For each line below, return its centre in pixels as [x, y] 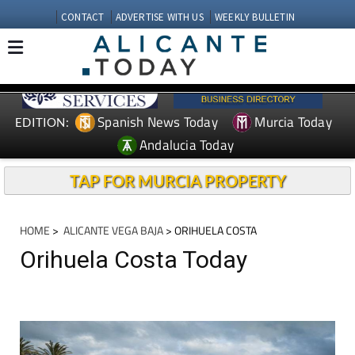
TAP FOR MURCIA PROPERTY [177, 181]
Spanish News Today [158, 122]
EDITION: [42, 122]
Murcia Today [293, 122]
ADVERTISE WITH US [159, 17]
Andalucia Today [187, 145]
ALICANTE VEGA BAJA [112, 230]
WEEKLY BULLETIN [254, 17]
